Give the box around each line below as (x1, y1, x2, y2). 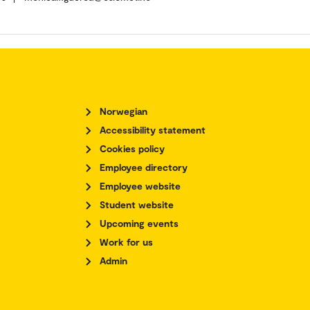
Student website (100, 199, 174, 211)
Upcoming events (100, 217, 179, 230)
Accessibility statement (100, 124, 206, 136)
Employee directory (100, 161, 188, 174)
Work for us (100, 236, 153, 248)
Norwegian (100, 105, 147, 118)
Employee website (100, 180, 181, 192)
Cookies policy (100, 143, 165, 155)
